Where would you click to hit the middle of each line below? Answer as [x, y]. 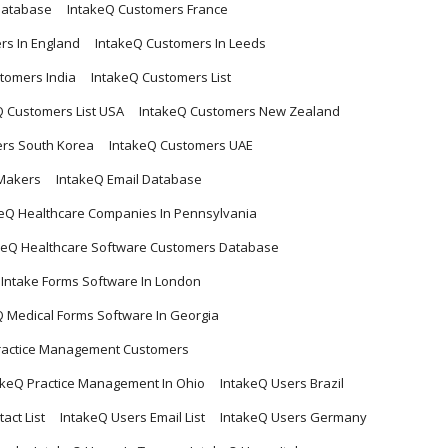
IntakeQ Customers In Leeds [180, 43]
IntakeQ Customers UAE [181, 145]
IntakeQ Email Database [129, 179]
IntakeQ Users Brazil [282, 383]
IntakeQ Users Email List [132, 417]
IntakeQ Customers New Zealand [239, 111]
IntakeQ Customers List [161, 77]
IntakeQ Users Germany [293, 417]
